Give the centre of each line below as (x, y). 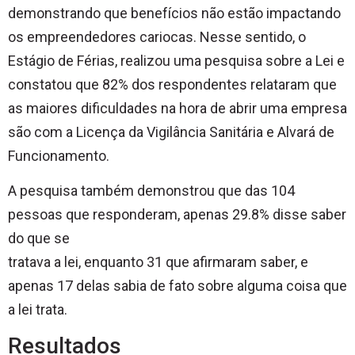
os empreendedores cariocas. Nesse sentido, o (157, 36)
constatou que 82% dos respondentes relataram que (172, 84)
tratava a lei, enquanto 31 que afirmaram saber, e (158, 261)
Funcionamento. (59, 155)
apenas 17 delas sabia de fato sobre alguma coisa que (177, 285)
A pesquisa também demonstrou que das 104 (151, 190)
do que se (39, 238)
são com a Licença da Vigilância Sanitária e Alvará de (171, 132)
